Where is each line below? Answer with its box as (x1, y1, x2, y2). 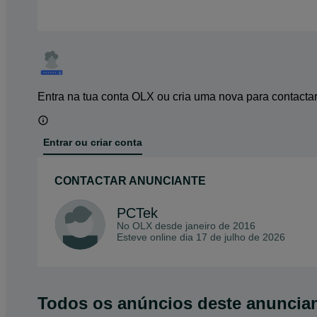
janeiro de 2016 (185, 219, 255, 231)
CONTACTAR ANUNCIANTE (54, 174, 206, 187)
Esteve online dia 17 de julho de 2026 (117, 231, 285, 243)
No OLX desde (117, 219, 185, 231)
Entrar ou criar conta (43, 137, 142, 149)
